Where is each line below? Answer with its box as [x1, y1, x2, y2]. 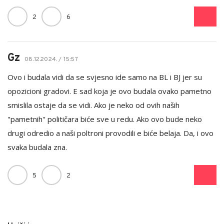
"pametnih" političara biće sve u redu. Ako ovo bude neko [7, 113, 202, 124]
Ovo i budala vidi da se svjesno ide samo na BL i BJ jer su [7, 71, 202, 82]
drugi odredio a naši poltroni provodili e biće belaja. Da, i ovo [7, 127, 213, 138]
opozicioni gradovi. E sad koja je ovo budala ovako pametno [7, 85, 211, 96]
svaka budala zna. [7, 141, 67, 152]
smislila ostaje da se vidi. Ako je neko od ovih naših [7, 99, 179, 110]
